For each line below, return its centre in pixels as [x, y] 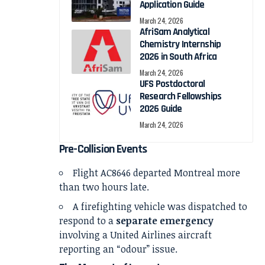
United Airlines [143, 235]
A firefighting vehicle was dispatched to [160, 206]
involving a [85, 235]
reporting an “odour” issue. [118, 249]
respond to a [88, 220]
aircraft [194, 235]
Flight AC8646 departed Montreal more [156, 172]
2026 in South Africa [178, 56]
